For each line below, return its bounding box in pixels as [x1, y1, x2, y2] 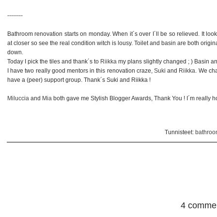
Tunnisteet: [164, 128, 195, 136]
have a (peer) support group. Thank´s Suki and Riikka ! [7, 76, 151, 83]
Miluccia [7, 94, 29, 102]
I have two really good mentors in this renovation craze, [7, 67, 153, 74]
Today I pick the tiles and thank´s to [7, 58, 99, 65]
